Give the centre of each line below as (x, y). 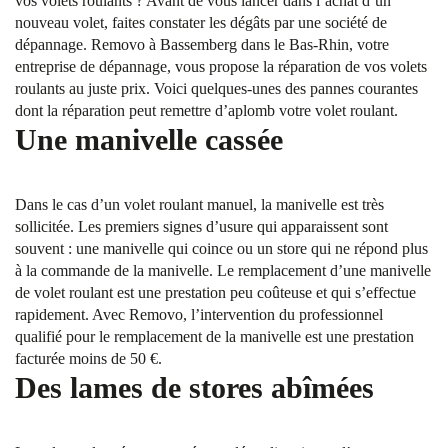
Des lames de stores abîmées (194, 387)
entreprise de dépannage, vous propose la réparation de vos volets (221, 66)
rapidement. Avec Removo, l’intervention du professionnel (199, 314)
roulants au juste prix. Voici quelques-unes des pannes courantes (216, 88)
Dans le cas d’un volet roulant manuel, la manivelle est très (199, 204)
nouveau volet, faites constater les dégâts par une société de (201, 22)
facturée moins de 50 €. (88, 358)
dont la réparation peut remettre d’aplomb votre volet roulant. (206, 110)
